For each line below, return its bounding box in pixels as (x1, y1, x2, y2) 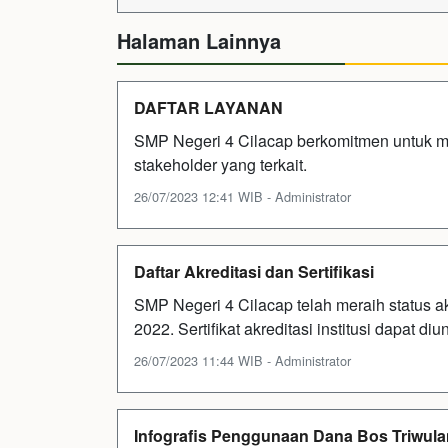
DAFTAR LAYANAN (134, 96, 283, 119)
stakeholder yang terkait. (134, 153, 307, 176)
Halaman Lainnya (117, 26, 281, 55)
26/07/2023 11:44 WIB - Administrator (134, 351, 351, 370)
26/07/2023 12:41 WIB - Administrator (134, 187, 351, 206)
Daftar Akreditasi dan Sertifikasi (134, 260, 374, 283)
